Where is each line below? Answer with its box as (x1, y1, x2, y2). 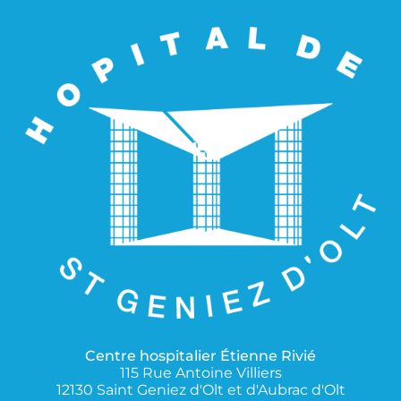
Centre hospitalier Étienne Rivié (85, 346, 316, 364)
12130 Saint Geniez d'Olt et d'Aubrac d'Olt (55, 380, 346, 398)
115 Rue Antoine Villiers (119, 363, 282, 381)
